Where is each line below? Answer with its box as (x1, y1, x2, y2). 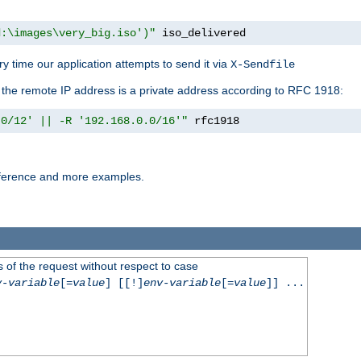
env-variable (143, 276, 221, 289)
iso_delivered (156, 27, 246, 40)
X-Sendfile (230, 58, 295, 72)
